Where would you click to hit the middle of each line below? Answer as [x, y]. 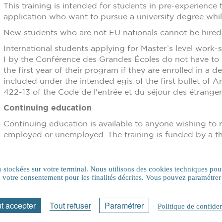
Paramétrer [124, 205]
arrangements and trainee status [66, 156]
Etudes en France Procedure [103, 195]
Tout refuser [70, 205]
